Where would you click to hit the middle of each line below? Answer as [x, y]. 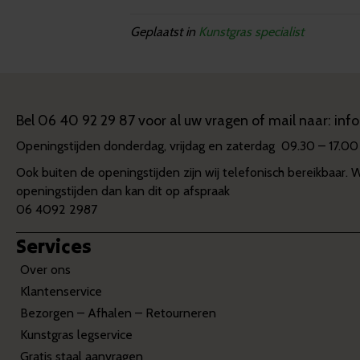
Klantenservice [61, 291]
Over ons [45, 270]
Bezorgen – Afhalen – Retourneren [118, 313]
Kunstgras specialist [251, 32]
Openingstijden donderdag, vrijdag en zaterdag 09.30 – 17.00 [187, 146]
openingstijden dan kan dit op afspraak [123, 191]
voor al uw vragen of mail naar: [235, 121]
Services [54, 246]
